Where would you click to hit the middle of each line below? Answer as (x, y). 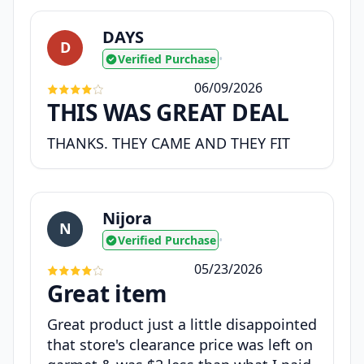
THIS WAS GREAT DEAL (168, 113)
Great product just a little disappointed (182, 325)
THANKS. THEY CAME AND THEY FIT (169, 143)
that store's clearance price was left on (180, 345)
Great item (108, 294)
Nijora (127, 219)
